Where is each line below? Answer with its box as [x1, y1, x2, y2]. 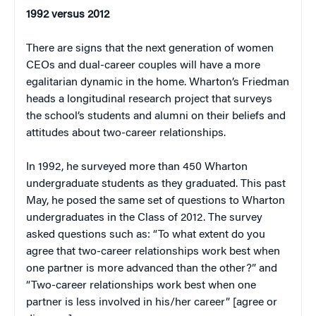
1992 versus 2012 [26, 8, 109, 20]
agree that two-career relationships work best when [26, 245, 280, 257]
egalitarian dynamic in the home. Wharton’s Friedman [26, 76, 289, 88]
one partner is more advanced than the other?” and [26, 262, 277, 274]
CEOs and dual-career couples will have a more [26, 59, 260, 71]
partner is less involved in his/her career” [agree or [26, 296, 277, 308]
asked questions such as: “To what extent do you [26, 229, 265, 241]
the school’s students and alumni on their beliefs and [26, 110, 286, 122]
